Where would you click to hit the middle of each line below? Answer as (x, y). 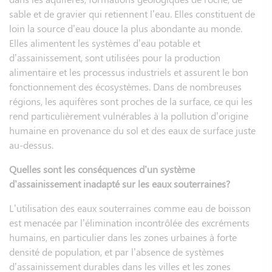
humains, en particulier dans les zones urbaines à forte (123, 237)
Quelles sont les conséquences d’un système (102, 169)
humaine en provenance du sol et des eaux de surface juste (132, 130)
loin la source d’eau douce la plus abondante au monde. (126, 28)
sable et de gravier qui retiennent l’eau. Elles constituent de (132, 13)
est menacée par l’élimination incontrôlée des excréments (129, 222)
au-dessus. (31, 144)
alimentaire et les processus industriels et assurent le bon (129, 72)
